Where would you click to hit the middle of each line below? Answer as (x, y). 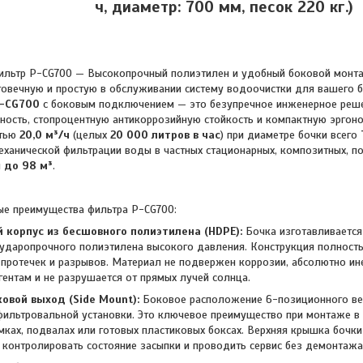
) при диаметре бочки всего (290, 135)
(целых (90, 135)
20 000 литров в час (165, 135)
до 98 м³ (28, 166)
